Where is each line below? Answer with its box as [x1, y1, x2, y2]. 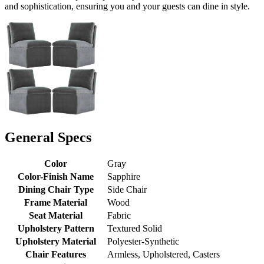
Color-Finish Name [18, 171, 94, 182]
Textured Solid [107, 223, 162, 234]
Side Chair [107, 184, 147, 195]
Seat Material [29, 210, 82, 221]
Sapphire [107, 171, 140, 182]
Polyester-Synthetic [107, 236, 179, 247]
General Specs [5, 129, 91, 145]
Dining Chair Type [18, 184, 94, 195]
